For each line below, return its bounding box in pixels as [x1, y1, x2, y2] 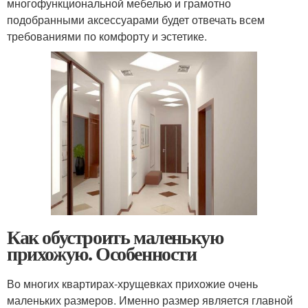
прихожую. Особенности [7, 239, 197, 268]
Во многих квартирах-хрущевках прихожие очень [7, 276, 258, 292]
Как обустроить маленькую [7, 223, 223, 252]
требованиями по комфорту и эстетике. [7, 27, 207, 44]
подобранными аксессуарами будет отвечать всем [7, 11, 265, 27]
